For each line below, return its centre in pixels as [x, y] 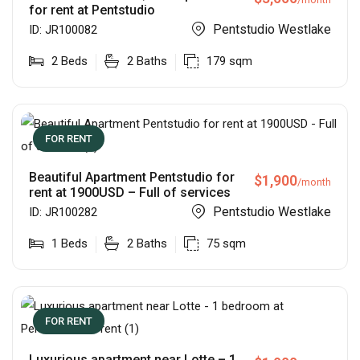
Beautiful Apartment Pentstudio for [132, 178]
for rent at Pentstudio [92, 10]
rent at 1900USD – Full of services [130, 193]
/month [314, 182]
